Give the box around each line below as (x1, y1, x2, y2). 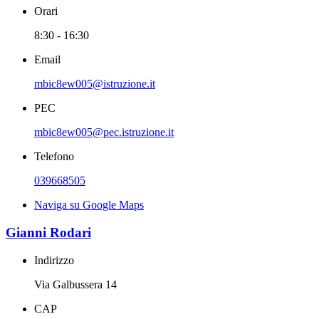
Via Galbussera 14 (34, 278, 117, 291)
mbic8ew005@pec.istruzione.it (34, 126, 174, 139)
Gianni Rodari (6, 225, 91, 241)
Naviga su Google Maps (34, 199, 144, 211)
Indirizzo (34, 253, 74, 266)
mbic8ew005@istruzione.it (34, 78, 155, 90)
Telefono (34, 150, 74, 163)
